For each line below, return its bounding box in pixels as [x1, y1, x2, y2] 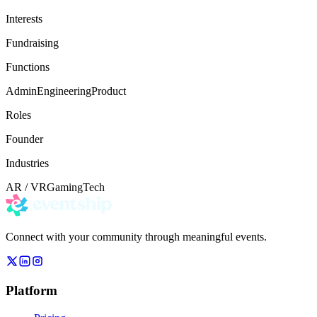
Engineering [37, 84, 91, 97]
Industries [6, 156, 49, 169]
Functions [6, 60, 50, 73]
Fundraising [6, 36, 59, 49]
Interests [6, 12, 42, 25]
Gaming [47, 180, 83, 193]
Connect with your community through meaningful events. [6, 230, 267, 243]
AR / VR [6, 180, 47, 193]
